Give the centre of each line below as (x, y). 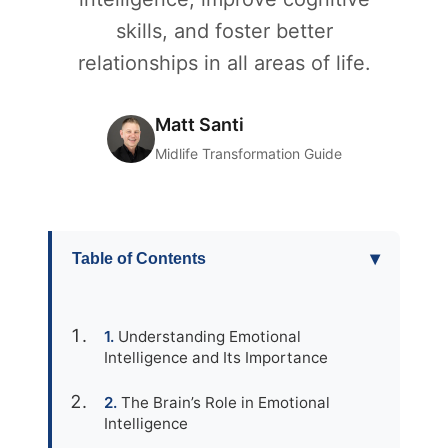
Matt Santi (199, 124)
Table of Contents (139, 258)
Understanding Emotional (209, 336)
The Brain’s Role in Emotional (225, 402)
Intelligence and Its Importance (216, 357)
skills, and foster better (224, 31)
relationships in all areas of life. (224, 63)
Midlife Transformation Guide (248, 153)
